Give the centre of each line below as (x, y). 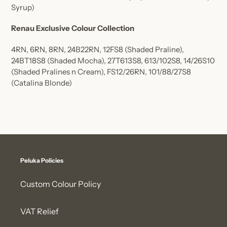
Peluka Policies (42, 160)
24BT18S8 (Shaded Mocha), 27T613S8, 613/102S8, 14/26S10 (113, 60)
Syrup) (23, 7)
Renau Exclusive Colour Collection (73, 28)
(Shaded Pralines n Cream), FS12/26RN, (80, 71)
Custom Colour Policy (61, 184)
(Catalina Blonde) (42, 83)
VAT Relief (40, 212)
